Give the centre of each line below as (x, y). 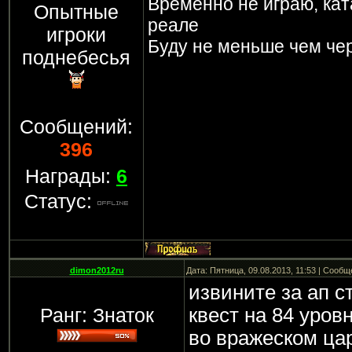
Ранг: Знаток (97, 315)
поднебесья (76, 57)
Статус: (61, 201)
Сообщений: (76, 126)
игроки (76, 35)
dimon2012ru (97, 270)
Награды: (71, 176)
